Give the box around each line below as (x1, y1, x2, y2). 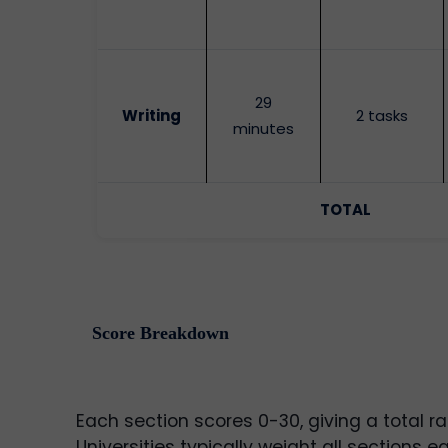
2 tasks (355, 105, 408, 127)
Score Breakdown (92, 323, 229, 344)
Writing (122, 105, 182, 127)
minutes (232, 118, 294, 140)
